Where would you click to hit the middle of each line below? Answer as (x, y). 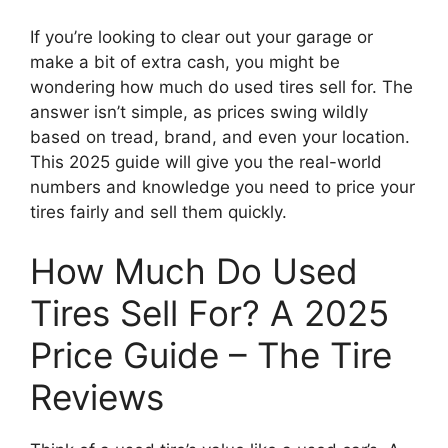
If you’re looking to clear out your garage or (201, 36)
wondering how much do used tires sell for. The (221, 86)
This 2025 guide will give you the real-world (206, 161)
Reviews (97, 397)
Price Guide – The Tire (211, 355)
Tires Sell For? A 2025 (209, 313)
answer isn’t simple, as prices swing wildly (199, 111)
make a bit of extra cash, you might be (185, 61)
